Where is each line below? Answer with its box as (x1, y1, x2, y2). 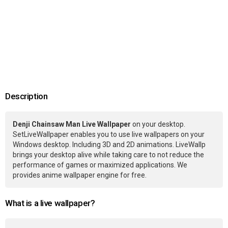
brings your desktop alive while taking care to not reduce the (13, 151, 204, 159)
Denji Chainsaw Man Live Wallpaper (13, 120, 131, 129)
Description (5, 91, 48, 102)
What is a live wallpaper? (5, 198, 95, 209)
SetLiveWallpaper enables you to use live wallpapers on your (13, 130, 205, 139)
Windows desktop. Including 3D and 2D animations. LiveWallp (13, 140, 206, 149)
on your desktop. (131, 120, 185, 129)
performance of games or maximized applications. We (13, 161, 187, 169)
